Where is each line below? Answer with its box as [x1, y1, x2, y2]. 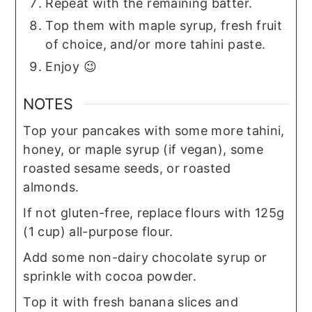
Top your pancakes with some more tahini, [23, 123, 285, 139]
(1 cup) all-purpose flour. [23, 224, 173, 240]
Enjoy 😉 [45, 59, 97, 75]
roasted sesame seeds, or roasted [23, 161, 231, 176]
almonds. [23, 180, 79, 195]
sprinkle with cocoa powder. [23, 269, 197, 284]
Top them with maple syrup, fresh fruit [45, 18, 283, 33]
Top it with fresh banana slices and [23, 295, 238, 310]
